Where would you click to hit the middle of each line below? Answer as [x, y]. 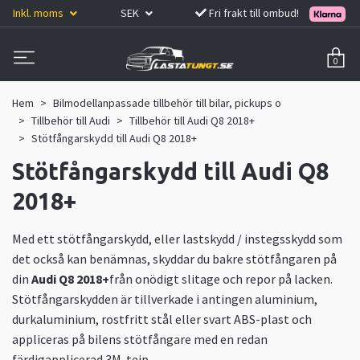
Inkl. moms [39, 12]
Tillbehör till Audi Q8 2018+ [192, 120]
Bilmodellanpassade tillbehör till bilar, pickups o [167, 102]
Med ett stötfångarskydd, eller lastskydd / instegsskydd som [177, 238]
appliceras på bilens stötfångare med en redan [140, 339]
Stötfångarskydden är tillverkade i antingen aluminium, [165, 299]
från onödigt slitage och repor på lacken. [221, 278]
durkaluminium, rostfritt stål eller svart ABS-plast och [162, 319]
